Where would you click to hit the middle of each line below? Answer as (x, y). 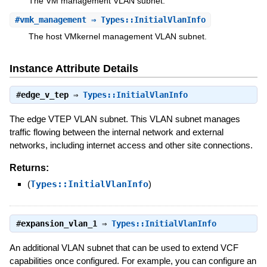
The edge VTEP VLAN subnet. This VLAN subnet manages (125, 119)
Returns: (29, 167)
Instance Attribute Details (74, 68)
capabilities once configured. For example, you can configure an (133, 261)
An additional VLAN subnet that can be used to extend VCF (124, 248)
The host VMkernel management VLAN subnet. (117, 36)
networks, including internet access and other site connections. (131, 145)
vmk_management (53, 19)
